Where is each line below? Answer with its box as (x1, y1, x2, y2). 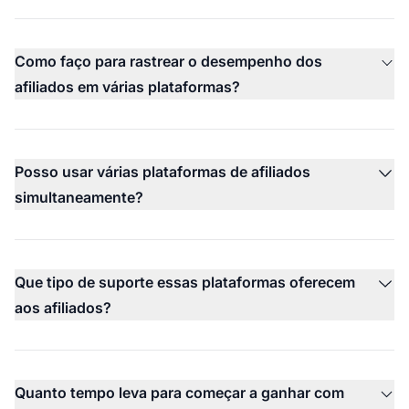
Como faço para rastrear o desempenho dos (15, 51, 322, 70)
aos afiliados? (15, 298, 111, 317)
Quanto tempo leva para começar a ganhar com (15, 383, 344, 402)
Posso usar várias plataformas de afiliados (15, 162, 310, 181)
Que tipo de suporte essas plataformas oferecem (15, 272, 355, 291)
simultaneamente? (15, 187, 143, 206)
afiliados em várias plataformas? (15, 77, 240, 96)
